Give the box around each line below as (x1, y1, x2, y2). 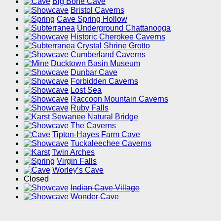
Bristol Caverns (71, 5, 124, 14)
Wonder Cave (71, 192, 119, 201)
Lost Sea (71, 85, 102, 94)
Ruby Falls (71, 103, 109, 112)
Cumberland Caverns (71, 50, 146, 59)
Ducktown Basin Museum (51, 59, 140, 68)
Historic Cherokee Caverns (71, 32, 165, 41)
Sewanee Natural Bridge (52, 112, 138, 121)
